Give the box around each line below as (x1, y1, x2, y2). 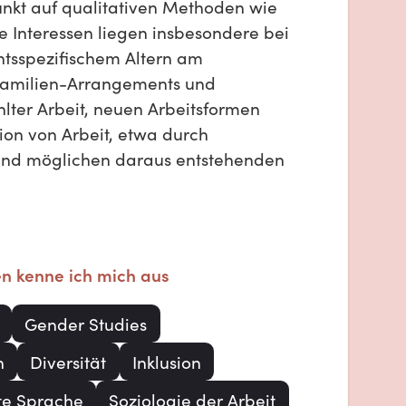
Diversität (30, 350, 107, 374)
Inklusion (131, 350, 201, 374)
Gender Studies (24, 311, 148, 335)
